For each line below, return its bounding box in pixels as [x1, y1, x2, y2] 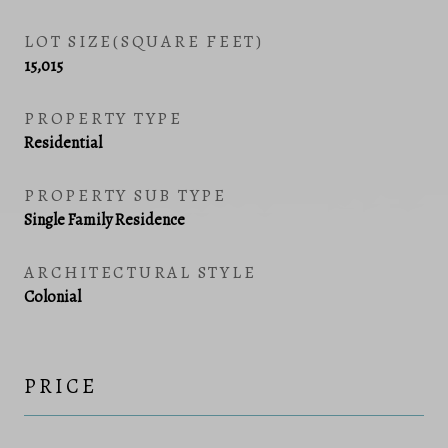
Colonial [24, 285, 81, 308]
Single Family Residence [24, 208, 185, 231]
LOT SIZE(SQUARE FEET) [24, 29, 264, 53]
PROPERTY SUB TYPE [24, 183, 227, 207]
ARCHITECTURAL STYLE [24, 260, 257, 284]
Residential [24, 131, 102, 154]
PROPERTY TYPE [24, 106, 183, 130]
